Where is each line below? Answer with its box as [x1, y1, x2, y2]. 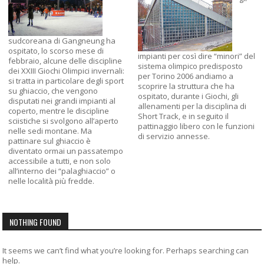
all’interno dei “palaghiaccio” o [8, 165, 116, 176]
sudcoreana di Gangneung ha [8, 35, 116, 46]
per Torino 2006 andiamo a [138, 70, 233, 81]
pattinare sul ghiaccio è [8, 135, 91, 146]
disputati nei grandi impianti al [8, 95, 116, 106]
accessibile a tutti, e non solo [8, 155, 111, 166]
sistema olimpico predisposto [138, 60, 243, 71]
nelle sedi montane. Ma [8, 125, 93, 136]
